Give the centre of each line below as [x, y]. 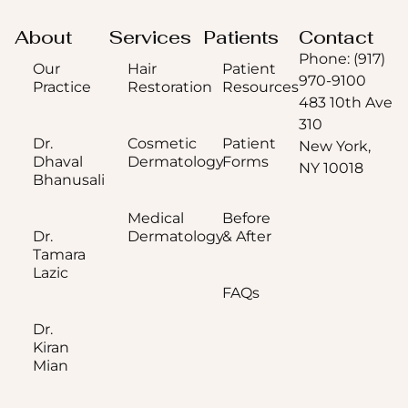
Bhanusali [69, 179]
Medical [156, 218]
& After [247, 236]
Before [246, 218]
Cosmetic [162, 143]
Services [150, 37]
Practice [62, 87]
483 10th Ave [346, 102]
